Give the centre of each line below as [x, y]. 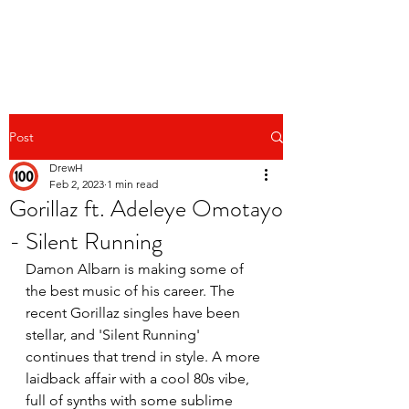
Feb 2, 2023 [77, 184]
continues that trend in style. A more [145, 357]
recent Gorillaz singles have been [135, 313]
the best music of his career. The [132, 291]
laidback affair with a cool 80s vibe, [139, 378]
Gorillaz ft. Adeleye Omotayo [146, 209]
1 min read [132, 184]
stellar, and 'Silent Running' [115, 335]
